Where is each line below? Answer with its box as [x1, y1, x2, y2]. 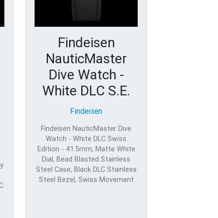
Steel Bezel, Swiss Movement [38, 175, 134, 184]
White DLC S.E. [42, 82, 130, 99]
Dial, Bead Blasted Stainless [42, 154, 131, 163]
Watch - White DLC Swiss [46, 134, 127, 143]
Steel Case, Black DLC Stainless [36, 164, 137, 174]
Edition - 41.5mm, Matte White [37, 144, 135, 153]
